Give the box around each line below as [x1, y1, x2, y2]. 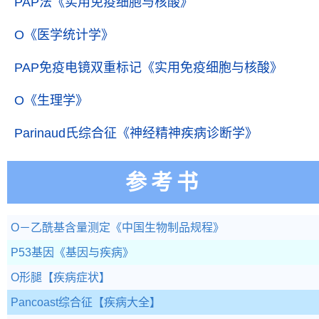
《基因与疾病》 [54, 246, 134, 258]
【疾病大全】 [93, 296, 161, 308]
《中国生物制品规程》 [110, 221, 224, 234]
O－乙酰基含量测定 [11, 221, 110, 234]
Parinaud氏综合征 [14, 126, 117, 140]
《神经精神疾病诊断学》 [117, 126, 258, 140]
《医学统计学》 [24, 28, 114, 42]
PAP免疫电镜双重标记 [14, 61, 142, 75]
